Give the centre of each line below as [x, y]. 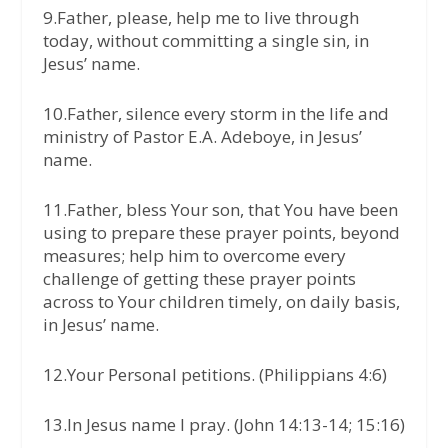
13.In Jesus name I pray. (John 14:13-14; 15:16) [223, 425]
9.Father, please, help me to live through [200, 17]
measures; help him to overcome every [194, 256]
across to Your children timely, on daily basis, [221, 302]
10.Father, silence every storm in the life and [215, 113]
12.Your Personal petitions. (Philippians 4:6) [214, 375]
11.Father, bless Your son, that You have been [220, 210]
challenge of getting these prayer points [199, 279]
